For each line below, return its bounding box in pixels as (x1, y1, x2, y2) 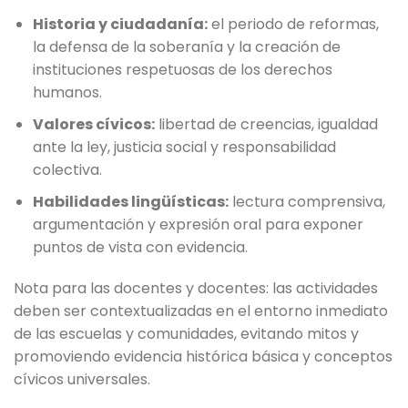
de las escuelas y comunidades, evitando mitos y (14, 323, 359, 345)
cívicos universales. (14, 369, 150, 391)
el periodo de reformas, (207, 14, 379, 36)
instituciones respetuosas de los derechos (32, 59, 332, 81)
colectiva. (32, 159, 102, 181)
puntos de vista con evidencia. (32, 236, 248, 258)
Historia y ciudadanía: (32, 14, 208, 36)
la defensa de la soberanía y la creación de (32, 36, 341, 58)
